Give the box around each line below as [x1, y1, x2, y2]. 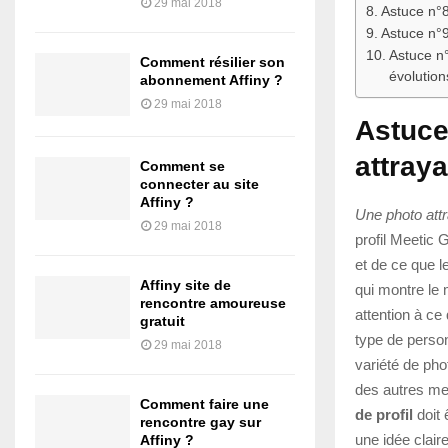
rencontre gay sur [140, 413, 261, 430]
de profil [355, 405, 413, 423]
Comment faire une [140, 395, 269, 412]
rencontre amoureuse [140, 294, 286, 311]
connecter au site [140, 175, 259, 192]
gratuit [140, 312, 185, 329]
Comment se [140, 157, 225, 174]
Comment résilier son [140, 53, 285, 70]
